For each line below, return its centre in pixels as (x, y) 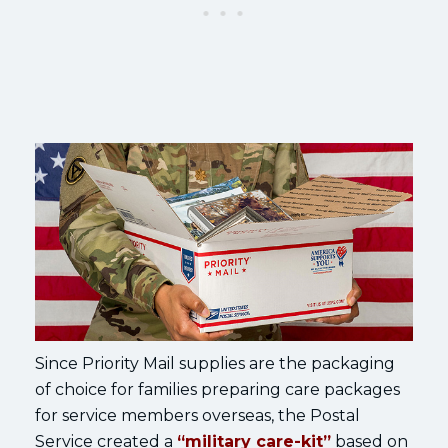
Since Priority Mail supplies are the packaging (215, 363)
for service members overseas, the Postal (197, 415)
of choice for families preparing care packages (217, 389)
